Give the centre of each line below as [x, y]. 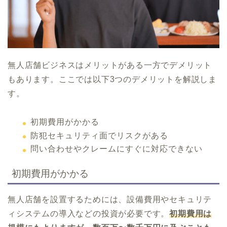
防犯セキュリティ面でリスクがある [99, 135]
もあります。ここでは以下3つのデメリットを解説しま [112, 79]
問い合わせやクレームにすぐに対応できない [117, 149]
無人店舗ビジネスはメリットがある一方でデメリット [110, 65]
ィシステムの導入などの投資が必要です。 [89, 214]
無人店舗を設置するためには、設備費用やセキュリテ [110, 200]
